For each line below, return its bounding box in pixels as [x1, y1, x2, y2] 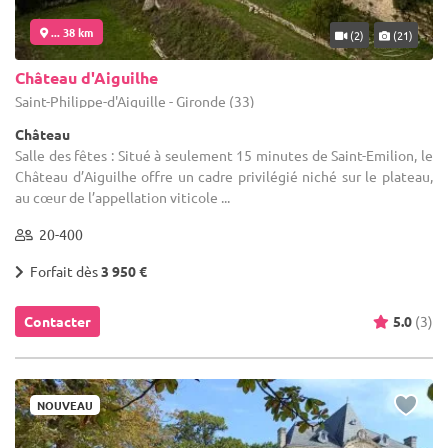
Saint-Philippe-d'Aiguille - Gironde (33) [15, 92, 255, 111]
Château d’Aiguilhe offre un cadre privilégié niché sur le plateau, [15, 167, 433, 186]
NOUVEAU [37, 397, 93, 414]
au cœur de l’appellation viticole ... [15, 188, 230, 207]
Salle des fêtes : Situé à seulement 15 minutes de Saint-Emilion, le [15, 146, 433, 165]
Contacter [24, 312, 91, 331]
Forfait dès [24, 262, 101, 281]
